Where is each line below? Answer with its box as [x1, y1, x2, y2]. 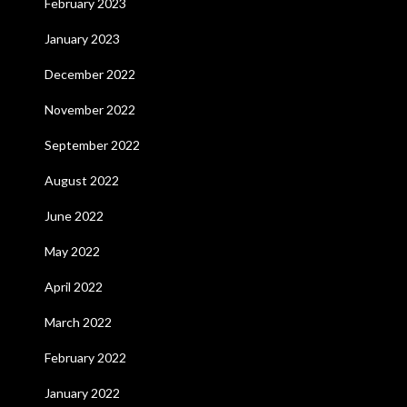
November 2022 [44, 102, 135, 117]
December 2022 [44, 66, 135, 82]
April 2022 [44, 279, 103, 294]
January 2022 [44, 385, 120, 401]
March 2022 [44, 314, 112, 330]
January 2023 [44, 31, 120, 46]
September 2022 [44, 137, 140, 153]
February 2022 [44, 350, 126, 365]
